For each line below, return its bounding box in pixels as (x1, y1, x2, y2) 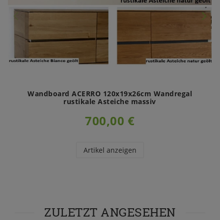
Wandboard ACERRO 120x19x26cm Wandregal (27, 89, 192, 99)
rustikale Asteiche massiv (63, 97, 156, 107)
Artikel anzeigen (83, 145, 137, 155)
